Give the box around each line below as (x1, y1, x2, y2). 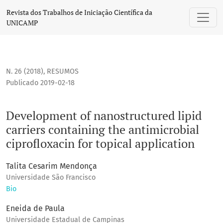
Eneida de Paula (6, 204, 65, 214)
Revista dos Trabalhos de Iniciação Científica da (6, 7, 152, 17)
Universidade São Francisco (6, 173, 96, 182)
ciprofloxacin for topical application (6, 135, 195, 152)
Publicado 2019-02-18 (6, 79, 75, 88)
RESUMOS (47, 67, 79, 76)
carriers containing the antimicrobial (6, 121, 199, 138)
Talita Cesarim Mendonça (6, 161, 97, 171)
